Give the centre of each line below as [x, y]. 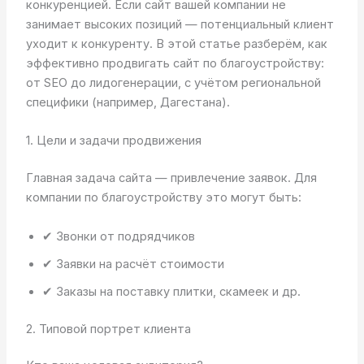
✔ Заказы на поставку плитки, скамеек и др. [171, 291]
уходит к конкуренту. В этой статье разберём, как [176, 44]
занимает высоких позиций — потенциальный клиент [180, 25]
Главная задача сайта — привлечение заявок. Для [171, 178]
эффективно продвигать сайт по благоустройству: [175, 64]
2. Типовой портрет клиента [108, 329]
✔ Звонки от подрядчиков [118, 236]
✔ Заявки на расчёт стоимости [133, 264]
